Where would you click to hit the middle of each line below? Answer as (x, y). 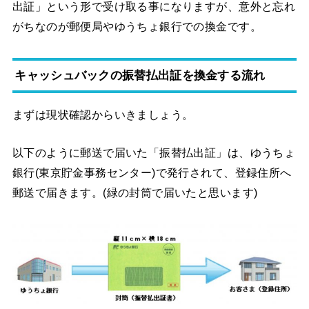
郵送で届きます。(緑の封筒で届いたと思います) (135, 193)
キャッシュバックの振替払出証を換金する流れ (140, 75)
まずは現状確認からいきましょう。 (103, 114)
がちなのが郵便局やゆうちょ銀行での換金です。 (137, 27)
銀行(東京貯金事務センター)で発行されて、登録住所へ (152, 173)
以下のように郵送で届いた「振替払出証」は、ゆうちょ (154, 153)
